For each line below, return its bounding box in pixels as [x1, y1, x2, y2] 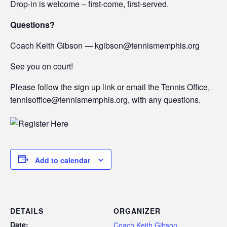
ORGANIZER [113, 206, 161, 216]
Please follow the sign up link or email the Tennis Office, [10, 81, 210, 93]
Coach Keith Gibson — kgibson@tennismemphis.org [10, 40, 200, 52]
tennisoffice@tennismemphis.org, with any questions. [10, 94, 201, 106]
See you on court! [10, 60, 73, 72]
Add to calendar [35, 155, 90, 165]
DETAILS [10, 206, 44, 216]
